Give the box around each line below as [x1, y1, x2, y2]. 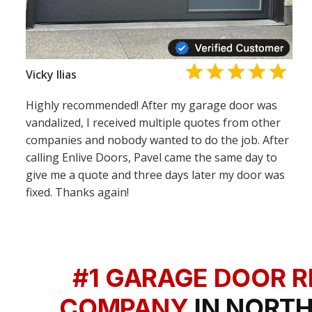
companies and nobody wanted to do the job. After [26, 132, 290, 148]
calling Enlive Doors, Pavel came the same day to [26, 150, 278, 165]
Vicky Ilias [26, 66, 77, 82]
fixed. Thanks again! [26, 185, 130, 200]
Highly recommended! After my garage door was [26, 97, 278, 113]
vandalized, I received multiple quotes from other [26, 115, 281, 130]
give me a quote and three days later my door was [26, 167, 286, 182]
